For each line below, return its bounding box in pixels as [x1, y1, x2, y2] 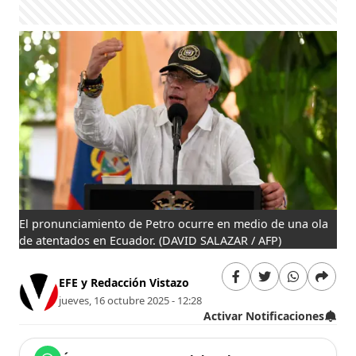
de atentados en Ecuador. [19, 232, 157, 248]
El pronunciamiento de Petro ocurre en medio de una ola [19, 215, 329, 231]
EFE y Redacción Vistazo [59, 275, 190, 291]
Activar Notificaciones [203, 308, 324, 323]
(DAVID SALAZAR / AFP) [159, 232, 282, 248]
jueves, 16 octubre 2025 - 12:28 [59, 293, 203, 308]
